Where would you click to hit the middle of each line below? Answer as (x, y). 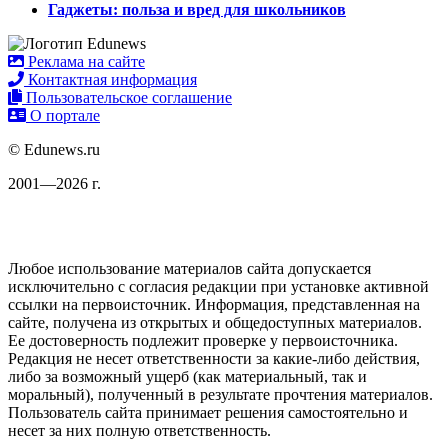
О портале (63, 116)
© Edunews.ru (54, 150)
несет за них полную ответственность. (139, 431)
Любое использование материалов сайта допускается (189, 269)
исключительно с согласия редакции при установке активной (218, 287)
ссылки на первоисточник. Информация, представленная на (214, 305)
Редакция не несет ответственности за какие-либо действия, (214, 359)
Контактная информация (110, 80)
